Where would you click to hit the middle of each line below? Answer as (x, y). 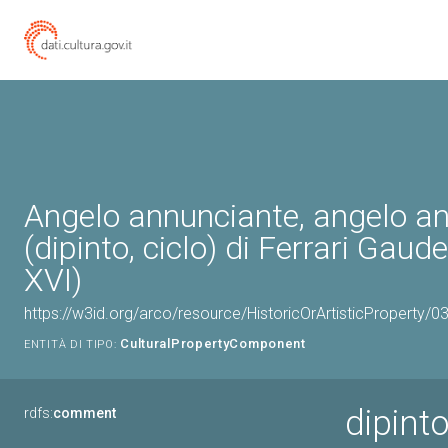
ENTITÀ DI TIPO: (70, 344)
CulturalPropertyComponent (213, 343)
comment (84, 413)
